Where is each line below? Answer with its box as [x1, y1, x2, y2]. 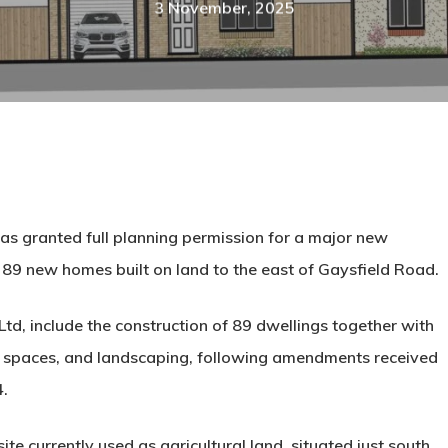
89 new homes [2, 259, 112, 279]
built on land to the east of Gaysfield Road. [112, 259, 439, 279]
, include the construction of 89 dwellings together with [22, 315, 434, 335]
